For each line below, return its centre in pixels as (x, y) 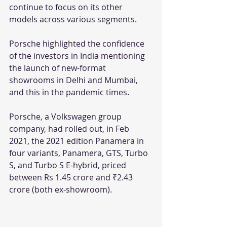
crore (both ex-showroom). (61, 190)
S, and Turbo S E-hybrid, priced (69, 165)
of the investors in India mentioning (78, 56)
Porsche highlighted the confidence (78, 44)
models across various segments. (73, 19)
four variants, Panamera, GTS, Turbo (80, 153)
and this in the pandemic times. (70, 92)
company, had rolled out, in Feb (70, 129)
